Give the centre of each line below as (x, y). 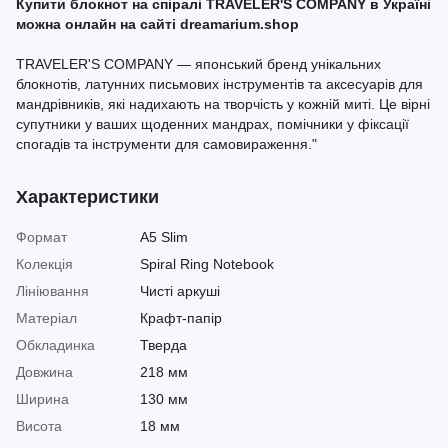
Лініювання (52, 291)
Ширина (42, 399)
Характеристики (87, 197)
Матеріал (46, 318)
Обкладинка (55, 345)
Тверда (163, 345)
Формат (41, 237)
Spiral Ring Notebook (207, 264)
